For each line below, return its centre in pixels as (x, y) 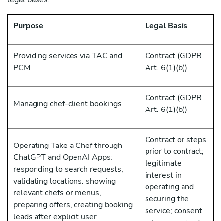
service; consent (174, 211)
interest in (163, 175)
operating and (169, 187)
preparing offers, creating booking (73, 205)
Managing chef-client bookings (68, 104)
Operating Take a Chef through (68, 146)
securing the (167, 199)
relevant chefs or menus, (57, 193)
